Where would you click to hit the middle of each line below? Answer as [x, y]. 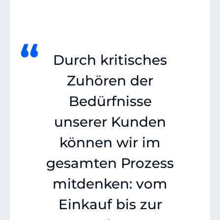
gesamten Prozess [110, 163]
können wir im [110, 143]
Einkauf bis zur [110, 205]
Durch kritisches [110, 60]
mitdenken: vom [110, 184]
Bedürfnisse [110, 101]
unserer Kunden [110, 122]
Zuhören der [110, 81]
